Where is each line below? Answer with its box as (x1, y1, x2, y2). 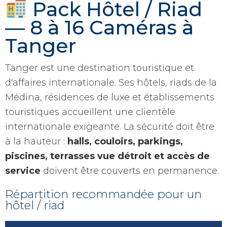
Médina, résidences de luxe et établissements (5, 92, 214, 103)
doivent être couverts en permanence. (41, 165, 219, 177)
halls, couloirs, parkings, (67, 136, 183, 147)
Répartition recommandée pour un (5, 187, 202, 202)
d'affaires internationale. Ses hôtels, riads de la (5, 77, 217, 89)
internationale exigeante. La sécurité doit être (5, 121, 214, 133)
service (5, 165, 41, 177)
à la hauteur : (5, 136, 67, 147)
